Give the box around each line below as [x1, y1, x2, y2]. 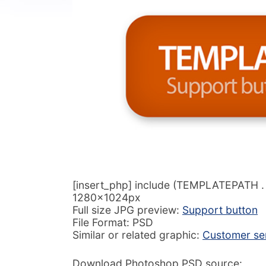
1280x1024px [72, 191, 141, 204]
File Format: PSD [72, 216, 153, 229]
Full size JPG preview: [72, 204, 182, 217]
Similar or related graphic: [72, 229, 202, 242]
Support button [182, 204, 258, 217]
